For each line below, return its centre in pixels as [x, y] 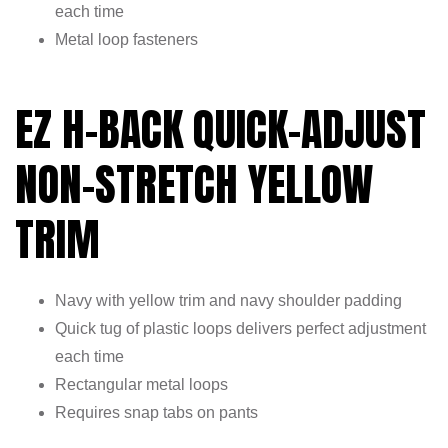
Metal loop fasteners [127, 40]
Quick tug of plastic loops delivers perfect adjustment [241, 329]
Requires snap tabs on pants [157, 413]
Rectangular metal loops [142, 385]
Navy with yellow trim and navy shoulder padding [229, 301]
